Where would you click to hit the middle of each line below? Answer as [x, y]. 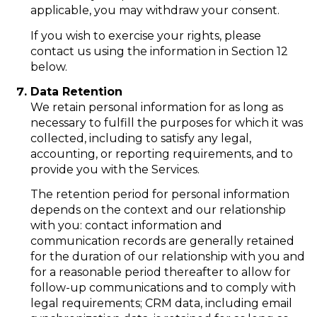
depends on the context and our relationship [158, 210]
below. [48, 67]
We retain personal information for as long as [156, 107]
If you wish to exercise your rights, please [145, 35]
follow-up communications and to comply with [163, 288]
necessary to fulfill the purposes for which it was [166, 122]
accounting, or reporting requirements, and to [161, 154]
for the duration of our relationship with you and [167, 257]
